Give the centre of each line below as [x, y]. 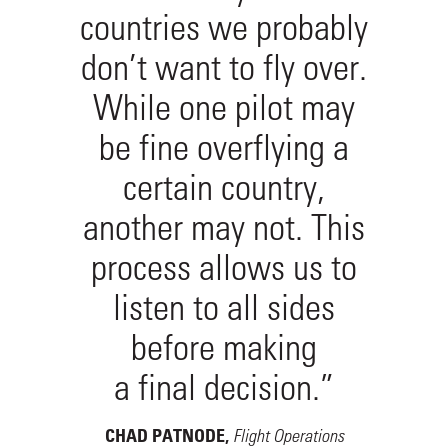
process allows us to [224, 267]
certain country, [224, 187]
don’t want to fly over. [224, 67]
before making [224, 347]
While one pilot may [224, 107]
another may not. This [224, 227]
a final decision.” [224, 387]
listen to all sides [224, 307]
